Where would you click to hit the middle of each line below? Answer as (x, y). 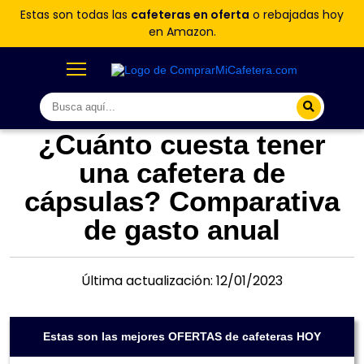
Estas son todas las (76, 15)
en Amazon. (182, 32)
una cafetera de (182, 173)
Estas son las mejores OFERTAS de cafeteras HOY (182, 337)
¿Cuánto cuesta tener (182, 144)
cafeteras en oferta (190, 15)
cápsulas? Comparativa (182, 201)
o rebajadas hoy (297, 15)
